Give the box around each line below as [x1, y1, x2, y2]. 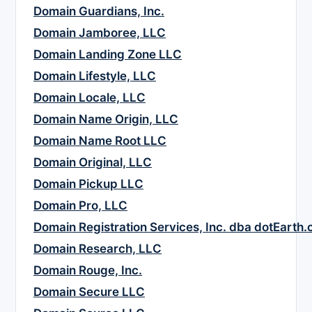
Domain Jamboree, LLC [33, 26, 166, 40]
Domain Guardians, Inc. [33, 4, 164, 19]
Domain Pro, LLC [33, 198, 127, 213]
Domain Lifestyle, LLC [33, 69, 156, 84]
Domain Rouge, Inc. [33, 263, 142, 278]
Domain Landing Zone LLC [33, 47, 182, 62]
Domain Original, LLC [33, 155, 152, 170]
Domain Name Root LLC [33, 134, 166, 148]
